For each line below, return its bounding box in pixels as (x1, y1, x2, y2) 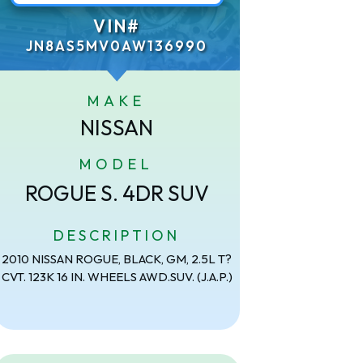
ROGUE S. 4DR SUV (24, 179, 209, 207)
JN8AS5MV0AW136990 (26, 36, 208, 54)
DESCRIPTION (53, 225, 181, 245)
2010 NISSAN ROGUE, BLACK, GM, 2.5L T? (2, 250, 233, 267)
